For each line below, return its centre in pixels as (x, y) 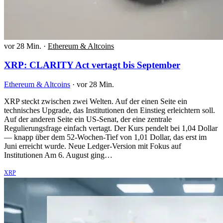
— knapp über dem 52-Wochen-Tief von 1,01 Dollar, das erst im (105, 137)
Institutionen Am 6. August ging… (58, 155)
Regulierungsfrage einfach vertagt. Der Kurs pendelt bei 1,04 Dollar (111, 128)
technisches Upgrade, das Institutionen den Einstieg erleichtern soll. (110, 111)
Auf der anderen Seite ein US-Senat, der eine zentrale (88, 119)
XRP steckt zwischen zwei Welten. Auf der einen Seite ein (96, 102)
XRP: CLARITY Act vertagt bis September (92, 65)
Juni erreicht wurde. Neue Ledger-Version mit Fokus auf (93, 146)
